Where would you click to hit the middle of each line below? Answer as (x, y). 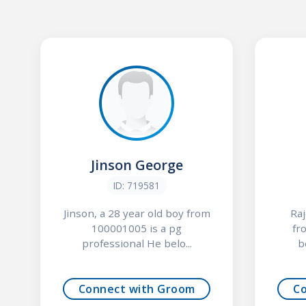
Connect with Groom (137, 289)
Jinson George (137, 165)
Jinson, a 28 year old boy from (137, 213)
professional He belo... (137, 243)
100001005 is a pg (137, 228)
